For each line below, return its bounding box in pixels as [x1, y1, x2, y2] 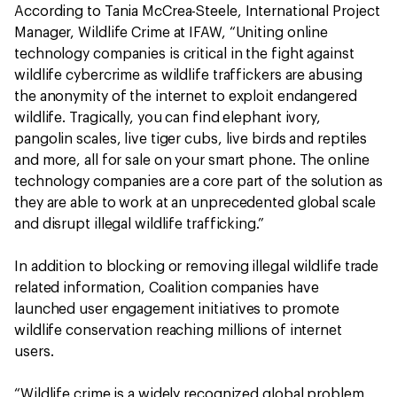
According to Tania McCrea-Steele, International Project [14, 4, 380, 19]
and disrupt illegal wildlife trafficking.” [14, 217, 264, 231]
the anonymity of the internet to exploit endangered [14, 90, 357, 104]
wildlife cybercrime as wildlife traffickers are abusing [14, 68, 362, 82]
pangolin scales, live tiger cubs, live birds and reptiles [14, 132, 368, 146]
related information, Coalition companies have [14, 281, 319, 295]
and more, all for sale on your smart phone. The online [14, 153, 370, 167]
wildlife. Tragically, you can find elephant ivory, [14, 111, 321, 125]
